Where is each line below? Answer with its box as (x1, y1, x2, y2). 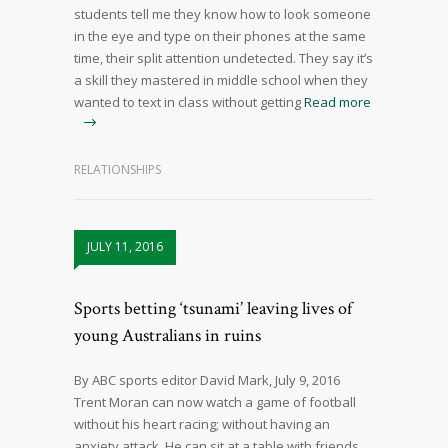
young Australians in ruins (74, 324, 261, 348)
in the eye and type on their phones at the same (74, 27, 366, 46)
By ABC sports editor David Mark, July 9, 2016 (74, 371, 340, 390)
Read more (304, 93, 371, 112)
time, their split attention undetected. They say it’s (74, 49, 373, 68)
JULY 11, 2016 (87, 238, 163, 256)
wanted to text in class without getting (74, 93, 301, 112)
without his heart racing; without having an (74, 415, 330, 434)
